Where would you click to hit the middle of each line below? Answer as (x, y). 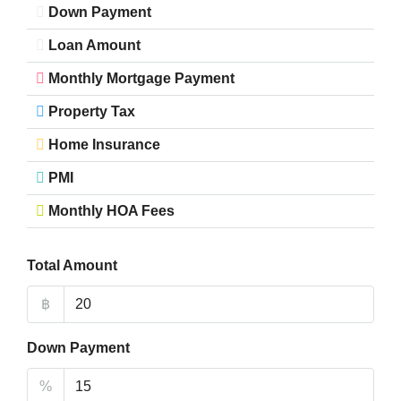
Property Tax (92, 111)
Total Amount (72, 265)
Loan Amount (94, 45)
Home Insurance (104, 145)
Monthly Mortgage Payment (141, 78)
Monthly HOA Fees (111, 211)
